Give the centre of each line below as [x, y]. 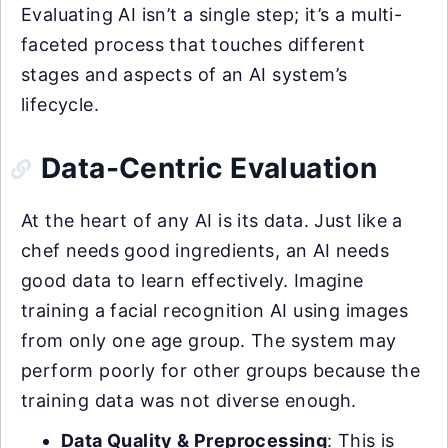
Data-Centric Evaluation [209, 168]
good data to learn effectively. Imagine [192, 281]
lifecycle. [60, 105]
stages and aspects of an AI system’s [184, 75]
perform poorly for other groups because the [221, 371]
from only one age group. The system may [209, 341]
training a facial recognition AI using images [214, 311]
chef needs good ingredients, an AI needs [205, 251]
